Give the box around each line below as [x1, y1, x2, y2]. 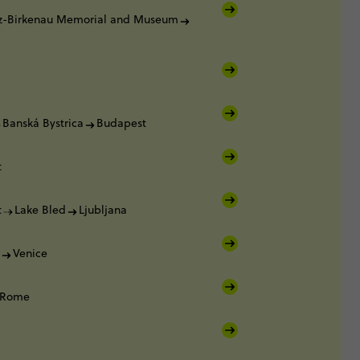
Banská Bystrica [2, 115, 84, 131]
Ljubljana [79, 202, 127, 218]
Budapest [96, 115, 146, 131]
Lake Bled [14, 202, 66, 218]
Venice [13, 245, 47, 261]
